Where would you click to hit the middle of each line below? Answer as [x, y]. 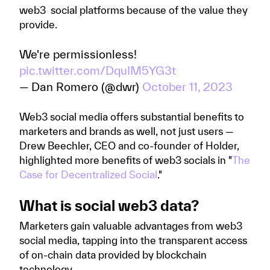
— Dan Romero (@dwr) [81, 87]
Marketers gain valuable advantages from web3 [131, 226]
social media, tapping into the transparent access [133, 240]
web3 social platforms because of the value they [133, 10]
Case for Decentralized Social [88, 174]
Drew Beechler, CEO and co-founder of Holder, [129, 146]
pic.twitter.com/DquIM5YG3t [98, 71]
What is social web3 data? [109, 206]
